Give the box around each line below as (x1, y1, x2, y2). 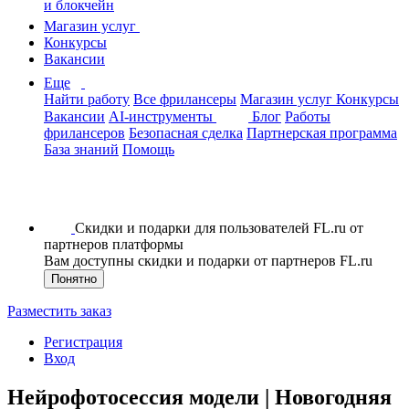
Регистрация (44, 334, 122, 350)
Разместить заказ (7, 303, 111, 319)
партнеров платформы (44, 236, 184, 252)
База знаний (44, 142, 119, 157)
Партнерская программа (246, 125, 397, 141)
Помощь (122, 142, 174, 157)
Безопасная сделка (129, 125, 243, 141)
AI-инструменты (109, 109, 216, 124)
